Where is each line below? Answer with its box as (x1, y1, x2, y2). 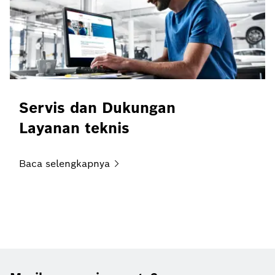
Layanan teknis (19, 118, 130, 137)
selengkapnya (45, 157, 110, 170)
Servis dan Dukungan (19, 98, 176, 117)
